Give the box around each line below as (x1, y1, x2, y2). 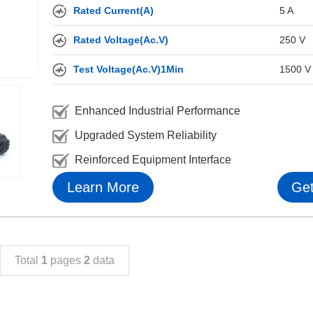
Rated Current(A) (73, 5, 154, 16)
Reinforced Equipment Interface (74, 154, 231, 166)
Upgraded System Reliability (74, 129, 217, 141)
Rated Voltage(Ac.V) (73, 34, 168, 45)
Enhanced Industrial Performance (74, 105, 240, 117)
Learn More (66, 180, 139, 195)
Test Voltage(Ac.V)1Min (73, 64, 184, 75)
